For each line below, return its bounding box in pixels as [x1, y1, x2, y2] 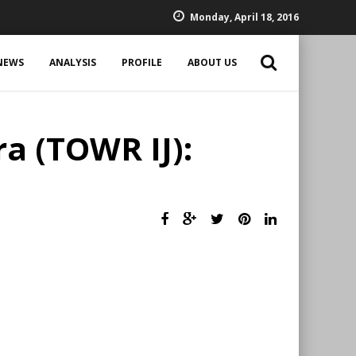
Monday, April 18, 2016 [190, 10, 299, 24]
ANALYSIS [49, 56, 96, 69]
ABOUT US [188, 56, 237, 69]
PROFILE [122, 56, 162, 69]
